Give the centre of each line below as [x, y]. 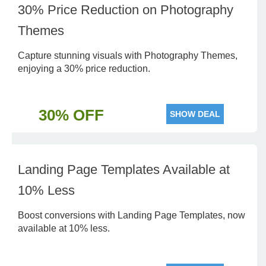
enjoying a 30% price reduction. [84, 69]
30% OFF [71, 115]
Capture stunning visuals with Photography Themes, [128, 56]
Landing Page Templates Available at [124, 170]
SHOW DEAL [195, 114]
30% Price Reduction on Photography [126, 10]
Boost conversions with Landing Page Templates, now [132, 215]
